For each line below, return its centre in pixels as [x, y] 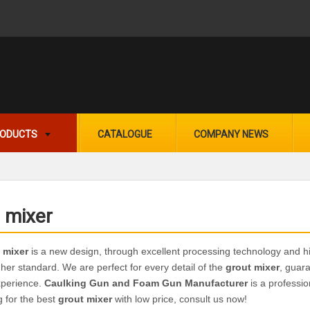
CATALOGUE [125, 134]
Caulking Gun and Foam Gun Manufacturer [146, 283]
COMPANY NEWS [231, 134]
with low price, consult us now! [180, 299]
